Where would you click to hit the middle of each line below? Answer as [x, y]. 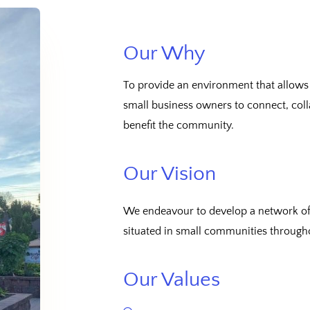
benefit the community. [179, 125]
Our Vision [170, 174]
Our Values [172, 280]
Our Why [164, 53]
